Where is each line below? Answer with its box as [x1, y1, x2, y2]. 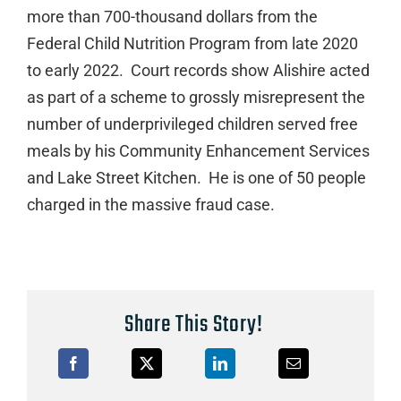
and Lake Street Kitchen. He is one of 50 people [26, 168, 366, 187]
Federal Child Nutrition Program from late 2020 [26, 34, 358, 53]
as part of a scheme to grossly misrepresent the [26, 88, 365, 107]
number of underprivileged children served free [26, 115, 358, 133]
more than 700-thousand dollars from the [26, 7, 318, 26]
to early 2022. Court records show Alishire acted [26, 61, 370, 80]
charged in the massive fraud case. [26, 195, 275, 214]
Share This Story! [124, 307, 264, 344]
